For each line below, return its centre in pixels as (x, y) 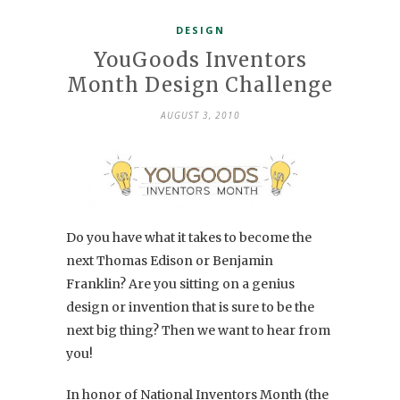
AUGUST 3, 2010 (200, 116)
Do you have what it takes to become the (189, 237)
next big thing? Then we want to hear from (198, 330)
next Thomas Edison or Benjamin (170, 260)
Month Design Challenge (200, 85)
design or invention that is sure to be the (190, 307)
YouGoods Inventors (200, 60)
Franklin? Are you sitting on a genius (180, 283)
